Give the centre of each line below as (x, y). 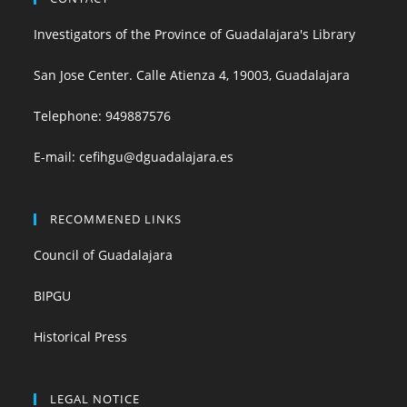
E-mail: (57, 156)
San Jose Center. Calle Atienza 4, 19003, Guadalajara (192, 74)
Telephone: (70, 115)
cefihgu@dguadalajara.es (157, 156)
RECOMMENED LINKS (116, 218)
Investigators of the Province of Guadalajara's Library (195, 34)
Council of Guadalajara (104, 254)
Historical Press (81, 336)
